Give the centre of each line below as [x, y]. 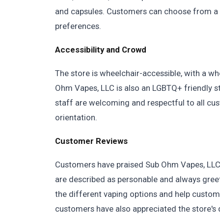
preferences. [78, 26]
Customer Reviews [91, 141]
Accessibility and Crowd [101, 50]
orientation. [76, 117]
